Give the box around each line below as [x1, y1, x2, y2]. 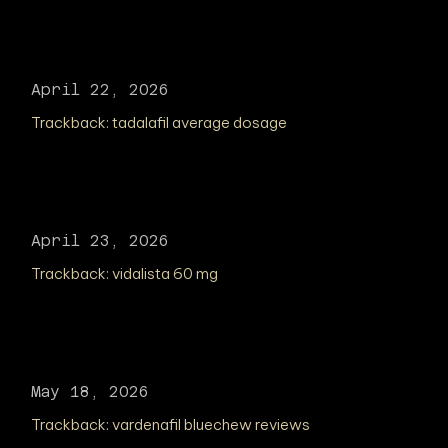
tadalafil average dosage [112, 113, 288, 132]
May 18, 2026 [31, 383, 150, 400]
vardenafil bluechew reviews [112, 415, 311, 434]
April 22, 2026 [31, 81, 170, 98]
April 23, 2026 [31, 232, 170, 249]
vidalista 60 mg [112, 264, 219, 283]
